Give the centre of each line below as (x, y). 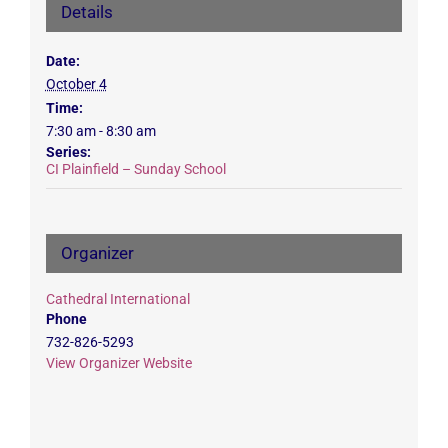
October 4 (76, 83)
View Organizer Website (118, 362)
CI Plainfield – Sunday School (135, 168)
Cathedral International (117, 298)
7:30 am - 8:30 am (100, 130)
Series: (68, 151)
